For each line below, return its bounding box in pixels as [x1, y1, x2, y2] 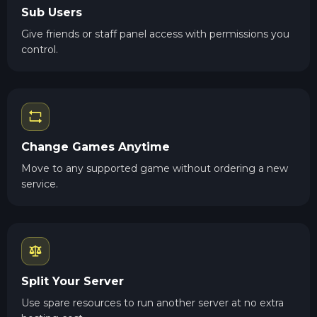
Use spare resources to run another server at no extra [21, 296, 284, 309]
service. [21, 177, 58, 190]
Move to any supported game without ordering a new [21, 161, 288, 175]
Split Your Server [21, 274, 124, 288]
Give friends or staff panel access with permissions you [21, 27, 289, 40]
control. [21, 42, 58, 56]
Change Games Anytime [21, 139, 170, 154]
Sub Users [21, 5, 82, 19]
